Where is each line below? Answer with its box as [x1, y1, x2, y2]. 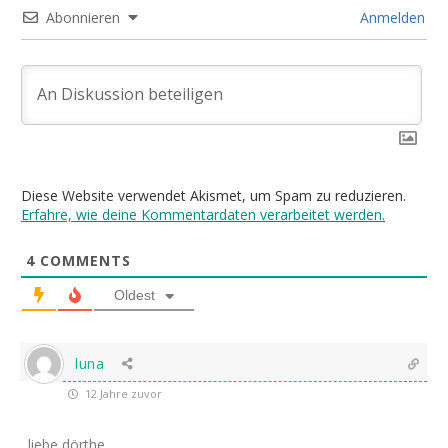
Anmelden [356, 8, 425, 28]
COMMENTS [35, 251, 131, 271]
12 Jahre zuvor [82, 386, 162, 402]
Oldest [114, 287, 155, 304]
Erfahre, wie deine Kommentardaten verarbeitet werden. [21, 205, 385, 225]
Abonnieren [46, 8, 120, 28]
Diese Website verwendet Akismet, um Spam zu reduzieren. [21, 186, 406, 206]
